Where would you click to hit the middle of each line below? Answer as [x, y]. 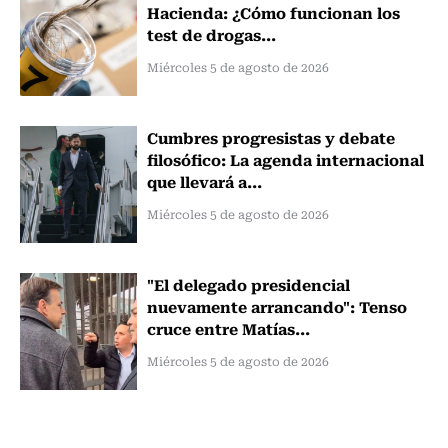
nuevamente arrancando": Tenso [276, 305]
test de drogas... [211, 34]
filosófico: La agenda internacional [285, 158]
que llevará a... [204, 180]
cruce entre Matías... [228, 327]
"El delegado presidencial [248, 283]
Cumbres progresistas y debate [270, 136]
